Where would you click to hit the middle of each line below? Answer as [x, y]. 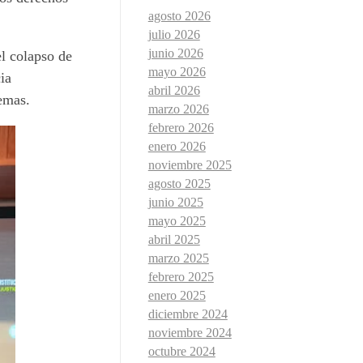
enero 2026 [177, 147]
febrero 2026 [181, 128]
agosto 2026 [179, 16]
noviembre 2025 [190, 165]
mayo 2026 [177, 72]
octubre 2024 [181, 352]
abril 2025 [174, 240]
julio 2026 [174, 35]
